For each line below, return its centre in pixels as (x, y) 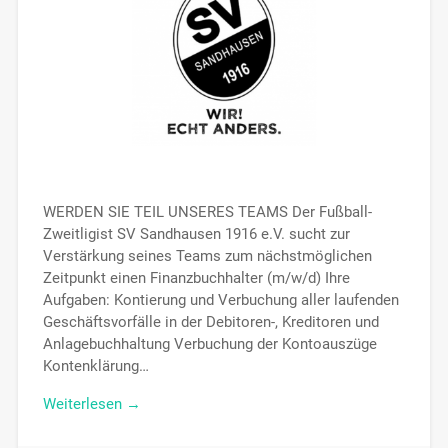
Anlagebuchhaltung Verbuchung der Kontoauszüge (209, 343)
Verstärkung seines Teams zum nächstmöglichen (207, 255)
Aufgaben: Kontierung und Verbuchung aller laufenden (220, 299)
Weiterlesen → (91, 404)
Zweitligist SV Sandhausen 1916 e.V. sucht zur (196, 233)
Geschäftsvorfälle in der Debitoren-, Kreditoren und (210, 321)
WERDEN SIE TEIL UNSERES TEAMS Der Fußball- (207, 211)
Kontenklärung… (95, 365)
